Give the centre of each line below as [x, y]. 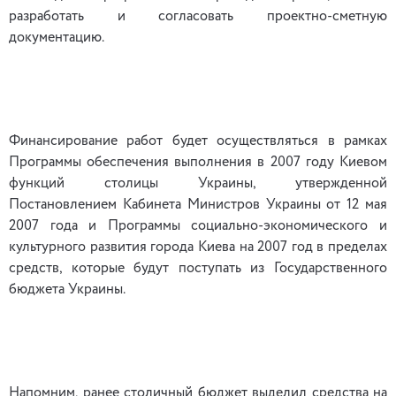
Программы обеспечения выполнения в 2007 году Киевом [198, 163]
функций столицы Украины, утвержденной [198, 184]
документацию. [57, 38]
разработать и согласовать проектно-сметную [198, 17]
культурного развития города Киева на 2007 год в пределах [198, 247]
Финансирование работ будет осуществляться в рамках [198, 141]
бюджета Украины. [67, 290]
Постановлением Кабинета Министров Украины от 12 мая [198, 205]
